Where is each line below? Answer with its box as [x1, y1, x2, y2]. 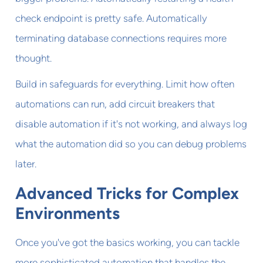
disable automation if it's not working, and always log [15, 117, 248, 130]
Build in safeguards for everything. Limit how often [15, 77, 235, 90]
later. [15, 157, 37, 170]
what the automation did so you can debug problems [15, 137, 247, 150]
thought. [15, 52, 52, 64]
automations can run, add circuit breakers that [15, 97, 215, 110]
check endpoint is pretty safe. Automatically [15, 12, 208, 24]
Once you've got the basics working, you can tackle [15, 236, 240, 248]
